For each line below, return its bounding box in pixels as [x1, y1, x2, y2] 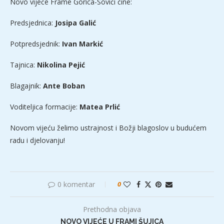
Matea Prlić [79, 102, 120, 112]
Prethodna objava [83, 204, 141, 214]
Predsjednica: [10, 18, 55, 28]
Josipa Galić [55, 18, 96, 28]
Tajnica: [10, 60, 37, 70]
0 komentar [57, 179, 95, 189]
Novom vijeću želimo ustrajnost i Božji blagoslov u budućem [10, 123, 206, 133]
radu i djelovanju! [10, 135, 65, 145]
